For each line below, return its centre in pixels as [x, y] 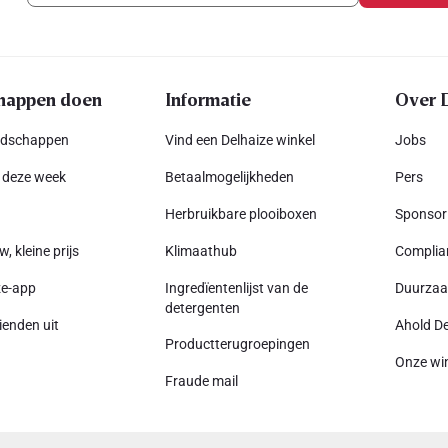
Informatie [207, 99]
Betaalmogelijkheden [229, 177]
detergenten [202, 308]
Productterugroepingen [237, 344]
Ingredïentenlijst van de [236, 288]
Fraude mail [201, 381]
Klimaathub [200, 251]
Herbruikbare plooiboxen [240, 214]
